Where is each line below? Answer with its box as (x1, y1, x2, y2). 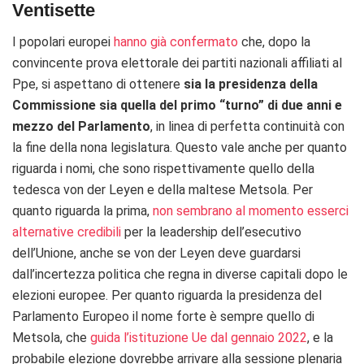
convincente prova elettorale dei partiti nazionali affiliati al (12, 55, 342, 71)
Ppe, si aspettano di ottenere (12, 76, 184, 93)
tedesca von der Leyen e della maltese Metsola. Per (12, 182, 313, 198)
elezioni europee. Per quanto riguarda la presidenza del (12, 288, 322, 304)
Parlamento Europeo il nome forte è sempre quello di (12, 309, 314, 325)
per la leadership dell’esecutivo (121, 224, 301, 240)
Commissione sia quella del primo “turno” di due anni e (12, 97, 342, 114)
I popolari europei (12, 34, 114, 50)
